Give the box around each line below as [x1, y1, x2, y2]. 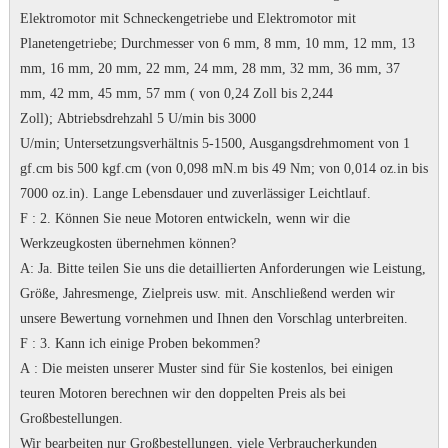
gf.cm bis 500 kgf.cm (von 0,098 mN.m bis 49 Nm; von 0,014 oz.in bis [19, 161, 428, 176]
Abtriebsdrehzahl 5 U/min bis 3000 [56, 111, 256, 126]
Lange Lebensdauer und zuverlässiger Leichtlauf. [92, 186, 371, 201]
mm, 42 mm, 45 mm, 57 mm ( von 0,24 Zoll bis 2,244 [19, 86, 333, 101]
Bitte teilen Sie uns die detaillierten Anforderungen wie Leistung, [56, 261, 426, 276]
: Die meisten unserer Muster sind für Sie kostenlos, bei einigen [29, 361, 393, 376]
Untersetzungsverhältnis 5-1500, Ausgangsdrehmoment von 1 [63, 136, 410, 151]
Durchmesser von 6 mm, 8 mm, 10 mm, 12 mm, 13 [120, 36, 415, 51]
